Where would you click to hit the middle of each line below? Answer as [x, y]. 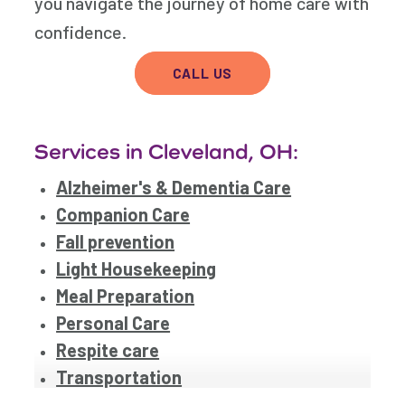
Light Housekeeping [137, 269]
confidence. [81, 32]
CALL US [202, 74]
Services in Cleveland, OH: [167, 151]
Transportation [119, 377]
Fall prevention [116, 242]
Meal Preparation [126, 296]
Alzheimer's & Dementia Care [174, 188]
